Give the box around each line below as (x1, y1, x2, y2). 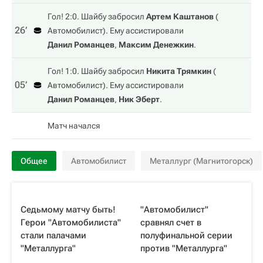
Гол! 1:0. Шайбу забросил (48, 66, 146, 76)
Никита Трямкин (146, 66, 211, 76)
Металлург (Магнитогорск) (150, 156, 253, 166)
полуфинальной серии (140, 230, 232, 241)
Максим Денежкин (119, 40, 194, 49)
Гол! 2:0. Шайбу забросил (48, 12, 146, 21)
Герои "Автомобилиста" (21, 217, 121, 228)
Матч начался (48, 121, 100, 130)
